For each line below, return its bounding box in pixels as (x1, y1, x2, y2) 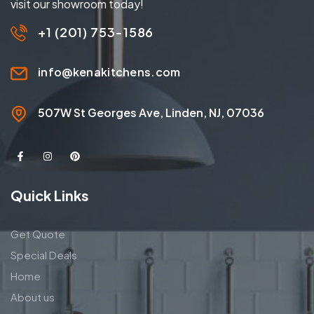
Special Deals (11, 248, 77, 262)
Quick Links (11, 186, 89, 205)
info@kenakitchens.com (38, 64, 181, 80)
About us (11, 290, 55, 304)
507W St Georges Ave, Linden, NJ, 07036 (38, 105, 264, 121)
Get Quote (11, 227, 65, 241)
